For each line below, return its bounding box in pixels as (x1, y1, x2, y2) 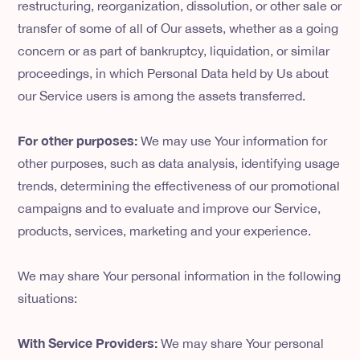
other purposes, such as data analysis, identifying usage (18, 156, 341, 171)
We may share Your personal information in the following (18, 268, 342, 284)
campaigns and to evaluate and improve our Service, (18, 201, 321, 216)
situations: (18, 291, 78, 306)
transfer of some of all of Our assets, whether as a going (18, 21, 339, 36)
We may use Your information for (141, 133, 328, 149)
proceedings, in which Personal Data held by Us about (18, 66, 329, 81)
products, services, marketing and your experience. (18, 223, 312, 239)
